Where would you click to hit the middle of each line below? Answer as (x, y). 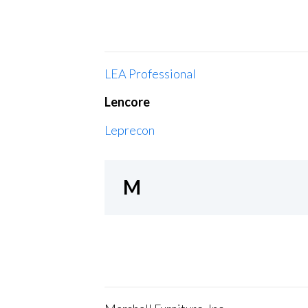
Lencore (127, 101)
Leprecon (130, 130)
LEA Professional (150, 73)
